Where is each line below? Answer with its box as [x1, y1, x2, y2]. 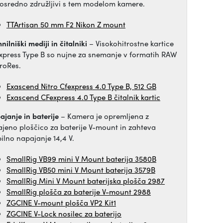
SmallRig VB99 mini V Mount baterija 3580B [6, 153, 156, 164]
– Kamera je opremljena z [59, 111, 149, 121]
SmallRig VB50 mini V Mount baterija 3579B [6, 164, 155, 175]
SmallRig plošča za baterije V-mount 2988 [6, 186, 151, 197]
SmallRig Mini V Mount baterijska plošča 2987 [6, 175, 165, 186]
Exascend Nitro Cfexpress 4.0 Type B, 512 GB [6, 81, 156, 92]
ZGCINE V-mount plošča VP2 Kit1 [6, 197, 116, 208]
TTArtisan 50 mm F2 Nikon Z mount [6, 19, 125, 30]
